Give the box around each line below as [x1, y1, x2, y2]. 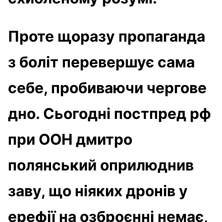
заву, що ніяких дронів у [8, 181, 188, 200]
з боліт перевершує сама [8, 53, 195, 71]
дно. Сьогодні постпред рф [8, 104, 211, 122]
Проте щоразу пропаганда [8, 27, 205, 45]
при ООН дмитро [8, 130, 132, 148]
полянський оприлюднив [8, 156, 194, 174]
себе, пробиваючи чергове [8, 78, 207, 97]
